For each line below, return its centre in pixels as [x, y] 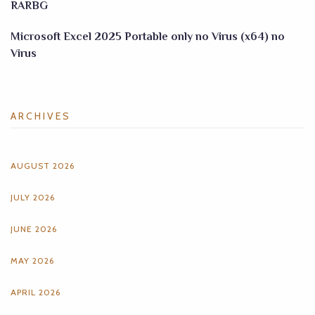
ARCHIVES [41, 116]
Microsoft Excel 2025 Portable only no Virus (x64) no [148, 37]
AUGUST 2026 [43, 166]
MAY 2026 [32, 261]
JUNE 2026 [34, 229]
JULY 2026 [33, 197]
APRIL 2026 [36, 292]
